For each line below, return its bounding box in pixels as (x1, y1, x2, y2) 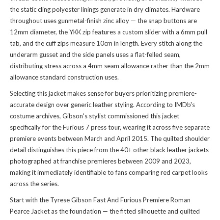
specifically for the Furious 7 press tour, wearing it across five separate (10, 123, 210, 132)
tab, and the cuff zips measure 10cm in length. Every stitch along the (10, 39, 202, 48)
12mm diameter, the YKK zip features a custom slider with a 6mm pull (10, 28, 207, 36)
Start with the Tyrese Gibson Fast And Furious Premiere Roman (10, 196, 191, 204)
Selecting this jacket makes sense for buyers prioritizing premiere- (10, 89, 197, 98)
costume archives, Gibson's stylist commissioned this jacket (10, 112, 179, 120)
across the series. (10, 180, 59, 188)
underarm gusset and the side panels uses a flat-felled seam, (10, 51, 181, 59)
